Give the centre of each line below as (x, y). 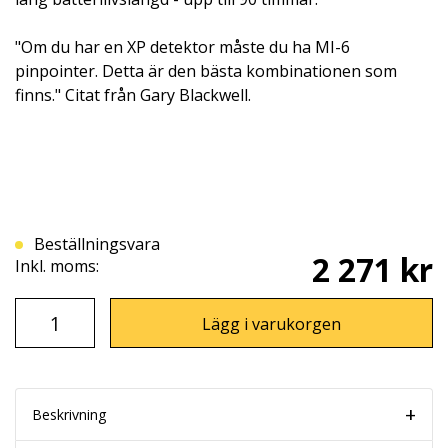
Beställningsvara (102, 244)
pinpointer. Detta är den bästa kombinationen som (206, 71)
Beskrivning (69, 415)
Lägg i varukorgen (271, 324)
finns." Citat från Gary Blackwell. (133, 95)
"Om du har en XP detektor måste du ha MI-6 (182, 47)
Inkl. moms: (57, 266)
